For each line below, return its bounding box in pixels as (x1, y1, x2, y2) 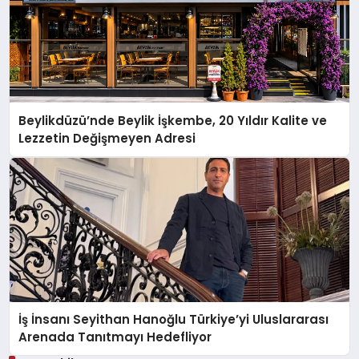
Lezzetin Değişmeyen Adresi (18, 129, 196, 147)
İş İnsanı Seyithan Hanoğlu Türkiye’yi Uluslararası (18, 311, 329, 329)
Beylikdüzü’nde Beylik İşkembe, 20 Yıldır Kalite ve (18, 111, 328, 129)
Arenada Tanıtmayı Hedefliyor (18, 329, 212, 346)
